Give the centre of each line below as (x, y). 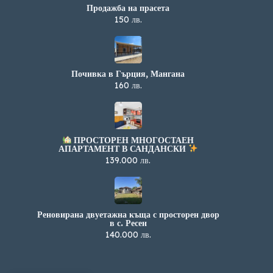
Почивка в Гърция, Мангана (128, 73)
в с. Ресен (128, 223)
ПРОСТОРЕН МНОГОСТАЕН (133, 140)
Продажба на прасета (128, 8)
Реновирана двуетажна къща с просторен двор (128, 215)
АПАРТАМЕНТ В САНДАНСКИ (123, 149)
